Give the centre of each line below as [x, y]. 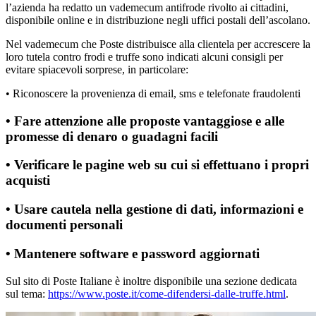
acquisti [28, 181]
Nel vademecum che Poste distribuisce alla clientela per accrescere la [158, 44]
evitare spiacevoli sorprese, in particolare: [97, 69]
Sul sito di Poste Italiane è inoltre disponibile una [115, 281]
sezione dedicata [261, 281]
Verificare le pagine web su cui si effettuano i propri [162, 165]
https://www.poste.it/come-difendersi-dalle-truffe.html [167, 293]
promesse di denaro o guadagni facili [112, 136]
